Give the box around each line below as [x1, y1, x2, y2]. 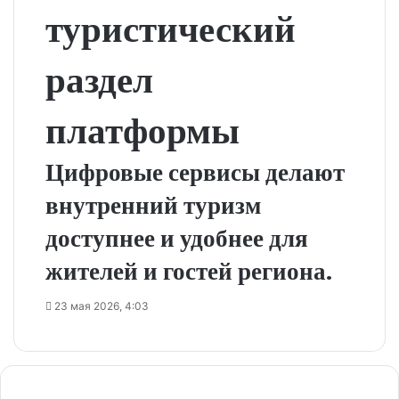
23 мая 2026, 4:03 [54, 299, 149, 313]
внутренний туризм [45, 189, 261, 222]
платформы [45, 105, 240, 156]
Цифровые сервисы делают [45, 156, 345, 189]
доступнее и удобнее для [45, 222, 308, 255]
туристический [45, 4, 296, 54]
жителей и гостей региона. [45, 255, 332, 288]
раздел [45, 54, 153, 105]
